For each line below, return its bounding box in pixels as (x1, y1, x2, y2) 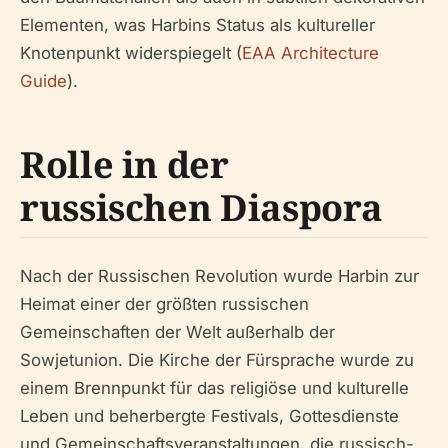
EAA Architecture (242, 43, 379, 63)
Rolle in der (20, 140, 229, 189)
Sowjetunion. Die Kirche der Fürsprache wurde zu (20, 350, 414, 370)
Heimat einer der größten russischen (20, 294, 309, 314)
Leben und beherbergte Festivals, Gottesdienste (20, 406, 399, 426)
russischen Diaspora (20, 183, 383, 232)
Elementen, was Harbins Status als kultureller (20, 15, 375, 35)
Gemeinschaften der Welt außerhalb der (20, 322, 335, 342)
